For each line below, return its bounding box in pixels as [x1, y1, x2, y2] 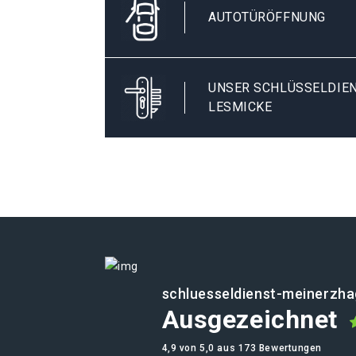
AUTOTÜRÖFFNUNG [208, 10, 326, 25]
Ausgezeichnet [161, 304, 338, 335]
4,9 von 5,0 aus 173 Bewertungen [161, 342, 323, 354]
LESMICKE [208, 99, 273, 114]
